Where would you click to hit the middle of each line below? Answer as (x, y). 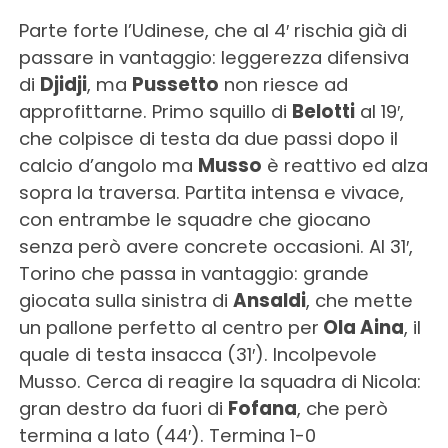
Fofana (262, 409)
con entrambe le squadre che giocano (194, 220)
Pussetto (175, 85)
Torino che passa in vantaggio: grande (193, 274)
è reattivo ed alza (344, 166)
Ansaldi (269, 301)
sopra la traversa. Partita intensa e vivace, (211, 193)
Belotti (323, 112)
